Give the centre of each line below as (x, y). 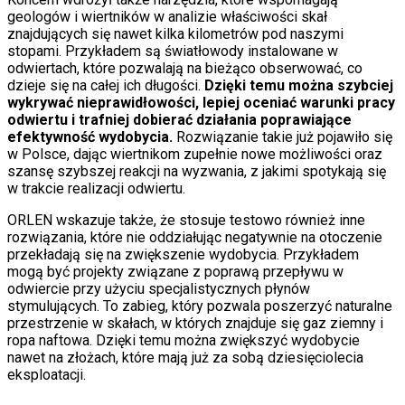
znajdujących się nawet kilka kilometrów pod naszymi (175, 33)
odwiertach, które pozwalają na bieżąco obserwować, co (185, 68)
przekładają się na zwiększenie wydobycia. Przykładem (183, 254)
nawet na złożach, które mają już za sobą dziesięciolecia (185, 357)
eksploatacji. (47, 374)
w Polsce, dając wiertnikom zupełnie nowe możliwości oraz (195, 154)
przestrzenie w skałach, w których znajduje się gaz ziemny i (195, 323)
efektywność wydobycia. (90, 137)
